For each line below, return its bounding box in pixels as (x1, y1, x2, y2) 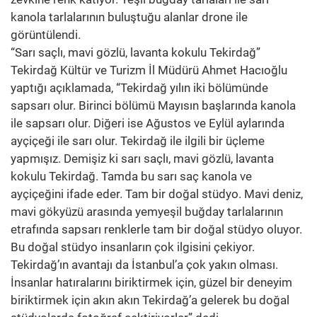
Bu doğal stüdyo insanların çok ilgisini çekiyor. (11, 240, 255, 254)
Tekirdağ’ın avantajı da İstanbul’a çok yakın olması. (11, 258, 278, 272)
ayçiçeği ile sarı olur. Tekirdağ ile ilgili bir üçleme (11, 134, 265, 148)
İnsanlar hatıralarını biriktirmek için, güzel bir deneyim (11, 275, 292, 289)
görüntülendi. (11, 28, 81, 42)
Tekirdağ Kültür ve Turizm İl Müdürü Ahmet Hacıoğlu (11, 63, 287, 77)
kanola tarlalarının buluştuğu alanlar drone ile (11, 10, 248, 24)
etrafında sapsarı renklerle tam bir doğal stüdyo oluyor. (11, 222, 302, 236)
